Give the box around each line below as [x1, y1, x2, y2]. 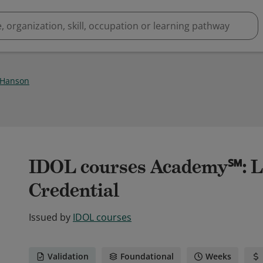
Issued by [29, 211, 70, 224]
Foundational [120, 251, 174, 262]
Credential [29, 178, 119, 202]
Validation [48, 251, 89, 262]
